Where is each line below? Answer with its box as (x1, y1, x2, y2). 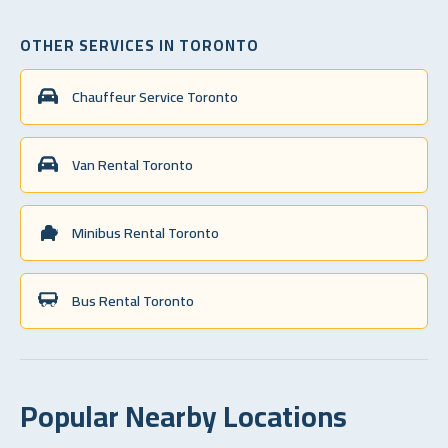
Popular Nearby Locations (20, 388, 347, 443)
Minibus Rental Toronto (72, 218, 219, 246)
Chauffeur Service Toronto (72, 82, 238, 110)
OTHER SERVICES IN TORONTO (20, 30, 259, 60)
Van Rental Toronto (72, 150, 193, 178)
